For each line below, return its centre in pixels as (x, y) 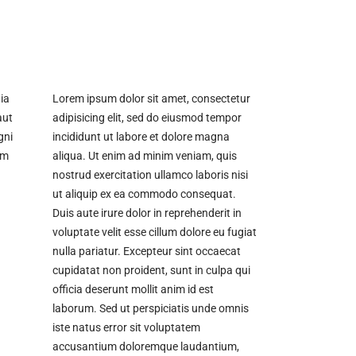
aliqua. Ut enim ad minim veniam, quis (145, 155)
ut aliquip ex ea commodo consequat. (144, 193)
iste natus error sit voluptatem (126, 327)
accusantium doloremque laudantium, (146, 346)
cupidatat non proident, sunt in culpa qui (151, 270)
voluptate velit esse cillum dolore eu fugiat (155, 232)
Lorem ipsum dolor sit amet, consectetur (151, 98)
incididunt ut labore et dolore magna (141, 136)
